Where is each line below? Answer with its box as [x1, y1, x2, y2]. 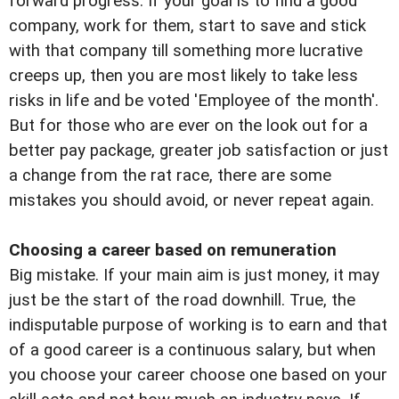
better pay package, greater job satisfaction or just [9, 141, 388, 161]
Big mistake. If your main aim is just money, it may [9, 265, 379, 286]
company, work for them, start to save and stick [9, 16, 366, 37]
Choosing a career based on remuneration [9, 240, 337, 261]
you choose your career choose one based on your [9, 365, 387, 386]
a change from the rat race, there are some [9, 166, 331, 186]
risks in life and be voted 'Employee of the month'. [9, 91, 379, 111]
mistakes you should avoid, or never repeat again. [9, 191, 374, 211]
